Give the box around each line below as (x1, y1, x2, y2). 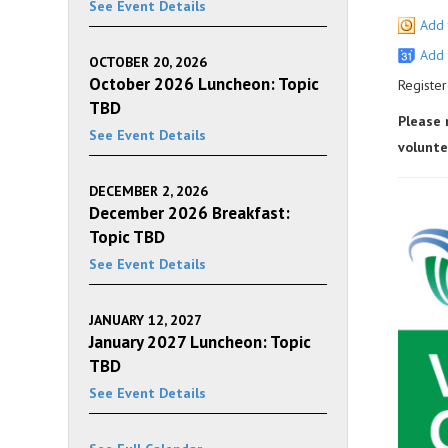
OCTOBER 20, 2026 (89, 53, 207, 71)
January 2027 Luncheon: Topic (89, 331, 311, 353)
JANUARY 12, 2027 (89, 311, 202, 329)
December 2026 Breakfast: (89, 202, 290, 224)
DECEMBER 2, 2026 (89, 182, 208, 200)
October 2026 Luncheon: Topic (89, 73, 319, 95)
